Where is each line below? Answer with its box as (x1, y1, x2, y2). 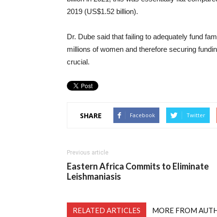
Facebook (130, 111, 155, 119)
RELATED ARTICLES (73, 206, 140, 215)
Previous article (67, 149, 108, 156)
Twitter (186, 111, 205, 119)
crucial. (67, 58, 90, 66)
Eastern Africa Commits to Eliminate (67, 161, 209, 171)
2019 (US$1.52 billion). (67, 7, 138, 15)
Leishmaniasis (67, 171, 121, 182)
